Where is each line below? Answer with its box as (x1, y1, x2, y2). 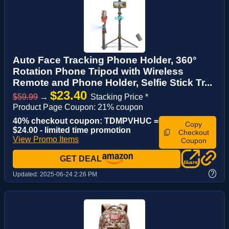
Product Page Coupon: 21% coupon (13, 103, 143, 112)
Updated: (13, 171, 40, 178)
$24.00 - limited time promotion (13, 126, 131, 135)
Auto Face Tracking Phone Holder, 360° (13, 55, 197, 66)
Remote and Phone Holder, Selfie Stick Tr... (13, 77, 212, 88)
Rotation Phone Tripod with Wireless (13, 66, 184, 77)
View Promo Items (13, 135, 79, 144)
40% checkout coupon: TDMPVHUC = (13, 117, 158, 126)
